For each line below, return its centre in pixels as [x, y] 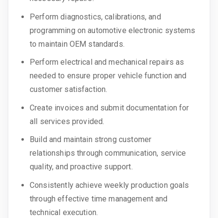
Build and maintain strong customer [91, 140]
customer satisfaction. [69, 90]
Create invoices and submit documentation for [109, 108]
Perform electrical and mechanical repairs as [107, 62]
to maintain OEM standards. [77, 44]
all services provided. [67, 121]
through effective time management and [99, 199]
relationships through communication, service [108, 153]
